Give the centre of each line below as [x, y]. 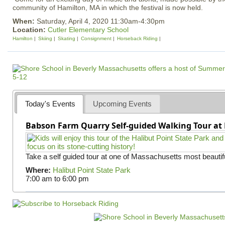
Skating [67, 38]
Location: [30, 30]
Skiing [45, 38]
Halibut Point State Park [91, 170]
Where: [38, 170]
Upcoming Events [123, 103]
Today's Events [50, 103]
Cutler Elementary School [88, 30]
